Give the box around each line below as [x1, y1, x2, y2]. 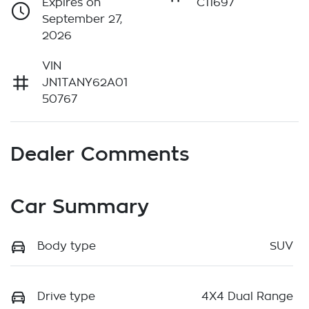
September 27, [42, 14, 122, 26]
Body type [37, 241, 96, 252]
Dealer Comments [10, 143, 190, 165]
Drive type [37, 291, 95, 303]
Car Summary [10, 195, 149, 217]
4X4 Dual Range [201, 291, 293, 303]
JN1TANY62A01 [42, 77, 128, 89]
